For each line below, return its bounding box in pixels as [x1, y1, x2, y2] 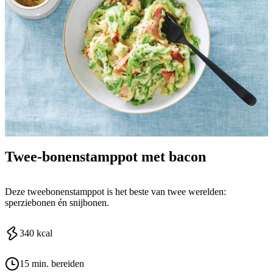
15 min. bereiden [19, 258, 84, 269]
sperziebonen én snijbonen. [5, 197, 109, 208]
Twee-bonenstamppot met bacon [5, 148, 206, 165]
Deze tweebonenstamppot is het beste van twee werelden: [5, 186, 226, 197]
